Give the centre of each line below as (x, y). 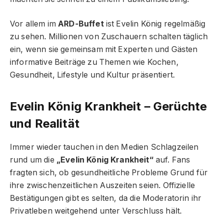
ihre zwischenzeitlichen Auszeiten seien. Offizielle (103, 185)
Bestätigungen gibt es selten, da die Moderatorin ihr (106, 198)
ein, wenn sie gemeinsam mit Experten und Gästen (104, 50)
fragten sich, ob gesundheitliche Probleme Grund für (109, 172)
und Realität (45, 123)
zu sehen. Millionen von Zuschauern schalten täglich (109, 37)
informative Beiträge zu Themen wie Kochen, (94, 62)
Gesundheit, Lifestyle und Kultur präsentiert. (93, 75)
